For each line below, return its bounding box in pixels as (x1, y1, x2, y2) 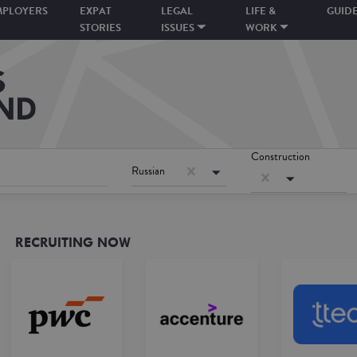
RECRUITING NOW (15, 234, 131, 250)
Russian (131, 162, 166, 179)
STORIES (80, 20, 121, 36)
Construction (251, 147, 310, 165)
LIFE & (245, 3, 276, 19)
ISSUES (161, 20, 195, 36)
